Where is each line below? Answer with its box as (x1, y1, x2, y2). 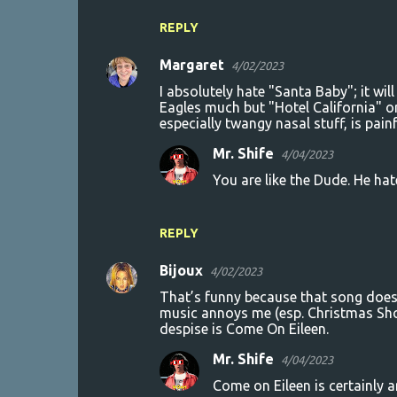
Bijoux (159, 261, 203, 278)
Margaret (159, 56, 224, 73)
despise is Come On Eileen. (159, 320, 329, 337)
